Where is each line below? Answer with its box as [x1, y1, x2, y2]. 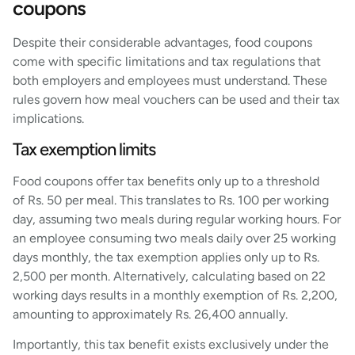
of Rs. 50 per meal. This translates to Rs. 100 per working [13, 192, 329, 208]
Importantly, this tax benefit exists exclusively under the [13, 337, 329, 353]
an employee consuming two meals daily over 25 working [13, 230, 336, 246]
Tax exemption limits [13, 138, 155, 160]
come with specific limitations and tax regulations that [13, 54, 321, 70]
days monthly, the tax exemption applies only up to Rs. [13, 249, 319, 265]
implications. [13, 111, 84, 127]
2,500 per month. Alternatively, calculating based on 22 [13, 268, 326, 284]
